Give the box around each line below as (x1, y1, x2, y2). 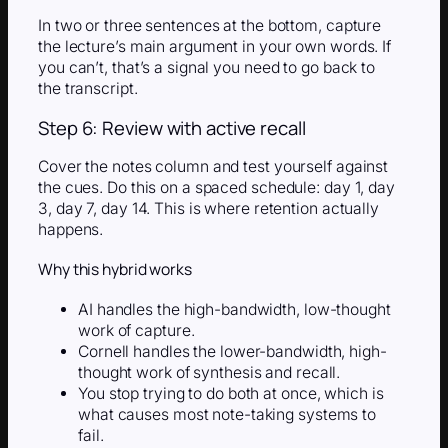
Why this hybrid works (38, 257, 192, 280)
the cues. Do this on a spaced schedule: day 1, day (38, 178, 395, 198)
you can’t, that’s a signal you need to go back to (38, 58, 376, 78)
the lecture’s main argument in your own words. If (38, 37, 392, 57)
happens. (38, 220, 104, 240)
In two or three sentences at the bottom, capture (38, 16, 382, 36)
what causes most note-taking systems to (78, 404, 377, 424)
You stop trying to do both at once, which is (78, 383, 384, 403)
